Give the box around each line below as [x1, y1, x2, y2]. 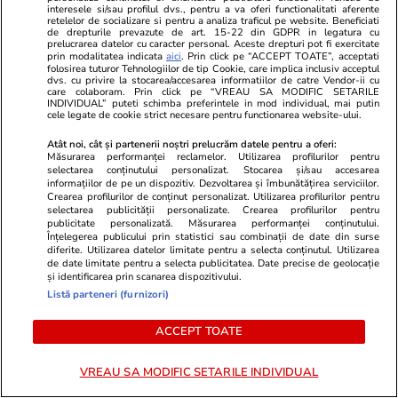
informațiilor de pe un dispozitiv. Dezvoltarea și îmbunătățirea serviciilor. [47, 176, 379, 190]
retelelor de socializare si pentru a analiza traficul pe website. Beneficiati [47, 13, 379, 28]
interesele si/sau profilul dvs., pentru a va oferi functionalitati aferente [47, 2, 379, 16]
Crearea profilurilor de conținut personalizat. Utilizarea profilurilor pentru [47, 189, 379, 203]
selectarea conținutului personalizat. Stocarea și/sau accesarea [47, 163, 379, 177]
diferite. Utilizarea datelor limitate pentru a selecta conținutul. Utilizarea [47, 243, 379, 257]
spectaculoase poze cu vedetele [27, 322, 260, 344]
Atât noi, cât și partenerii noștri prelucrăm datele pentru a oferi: [47, 137, 338, 151]
